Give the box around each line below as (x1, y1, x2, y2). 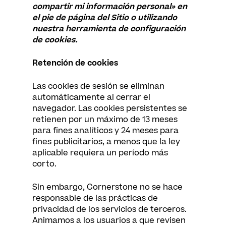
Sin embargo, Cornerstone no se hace (32, 182, 183, 193)
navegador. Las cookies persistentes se (32, 103, 187, 114)
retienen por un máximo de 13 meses (32, 114, 178, 125)
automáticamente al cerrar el (32, 92, 150, 103)
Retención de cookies (32, 58, 118, 69)
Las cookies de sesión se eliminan (32, 81, 164, 92)
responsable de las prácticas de (32, 193, 158, 204)
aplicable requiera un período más (32, 147, 168, 158)
